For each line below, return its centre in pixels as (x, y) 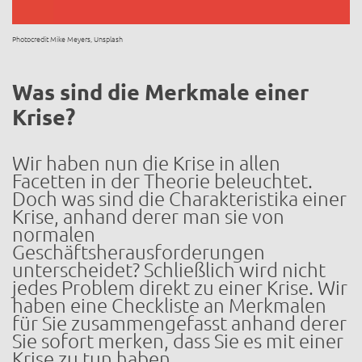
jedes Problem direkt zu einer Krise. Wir (180, 288)
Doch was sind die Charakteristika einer (179, 199)
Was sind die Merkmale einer (160, 93)
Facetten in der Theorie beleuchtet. (162, 181)
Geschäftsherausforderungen (139, 252)
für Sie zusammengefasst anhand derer (179, 323)
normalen (54, 234)
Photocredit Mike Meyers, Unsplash (67, 40)
